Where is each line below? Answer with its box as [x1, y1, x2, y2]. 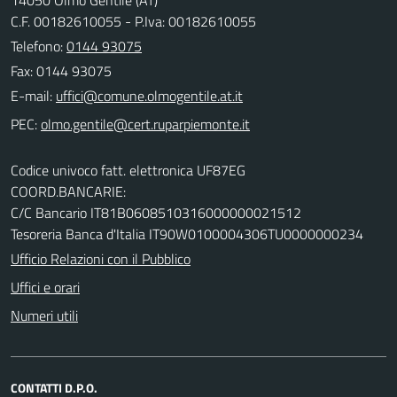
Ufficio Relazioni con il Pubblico [11, 247, 191, 269]
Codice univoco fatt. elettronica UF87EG [11, 159, 245, 181]
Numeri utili [11, 304, 78, 326]
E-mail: [11, 84, 52, 106]
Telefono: [11, 35, 66, 57]
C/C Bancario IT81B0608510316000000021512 [11, 201, 301, 223]
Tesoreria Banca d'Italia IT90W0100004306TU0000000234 [11, 222, 363, 245]
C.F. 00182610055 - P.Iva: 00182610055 [11, 10, 256, 32]
